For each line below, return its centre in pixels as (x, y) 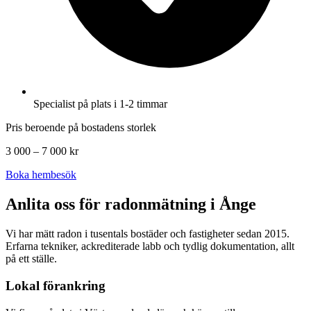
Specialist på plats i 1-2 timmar (100, 104)
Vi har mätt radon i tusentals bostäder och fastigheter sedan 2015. (148, 234)
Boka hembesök (41, 175)
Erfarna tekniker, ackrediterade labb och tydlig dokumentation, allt (150, 246)
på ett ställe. (31, 259)
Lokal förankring (56, 285)
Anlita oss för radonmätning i (112, 204)
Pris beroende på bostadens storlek (81, 128)
